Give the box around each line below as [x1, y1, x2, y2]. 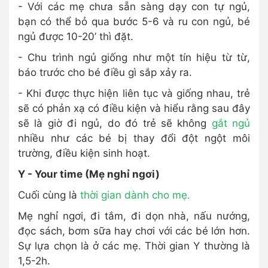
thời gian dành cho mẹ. [80, 188, 190, 201]
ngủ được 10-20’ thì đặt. [18, 30, 133, 42]
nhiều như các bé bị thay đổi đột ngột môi [18, 132, 250, 144]
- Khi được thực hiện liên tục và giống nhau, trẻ [18, 87, 250, 99]
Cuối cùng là [18, 188, 80, 201]
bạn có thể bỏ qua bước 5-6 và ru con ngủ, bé [18, 15, 250, 28]
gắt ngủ [211, 117, 251, 129]
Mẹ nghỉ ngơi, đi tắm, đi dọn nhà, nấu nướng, [18, 209, 250, 222]
